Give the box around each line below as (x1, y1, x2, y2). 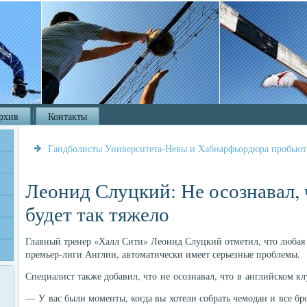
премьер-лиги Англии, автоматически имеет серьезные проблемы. (25, 247, 300, 260)
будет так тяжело (25, 200, 169, 227)
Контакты (48, 110, 87, 123)
